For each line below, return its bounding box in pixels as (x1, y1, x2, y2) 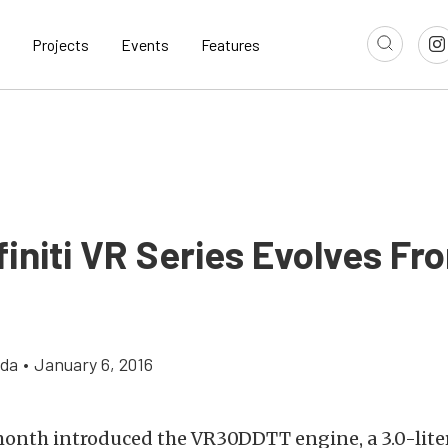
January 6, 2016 (34, 353, 153, 376)
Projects (32, 35, 89, 55)
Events (121, 35, 169, 55)
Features (201, 35, 260, 55)
